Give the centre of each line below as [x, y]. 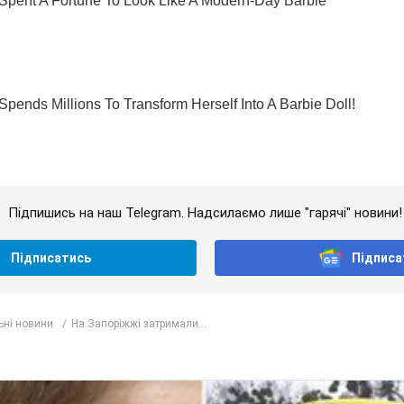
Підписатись [51, 258]
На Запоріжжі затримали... [139, 323]
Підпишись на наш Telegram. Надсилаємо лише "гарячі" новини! [205, 213]
